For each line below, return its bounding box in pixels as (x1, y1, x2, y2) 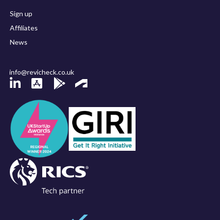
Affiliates (10, 24, 38, 32)
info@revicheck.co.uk (9, 68, 74, 77)
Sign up (10, 9, 32, 18)
